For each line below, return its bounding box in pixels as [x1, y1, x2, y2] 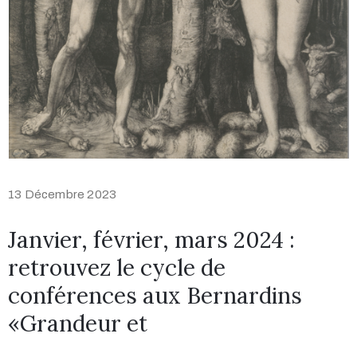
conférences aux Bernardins [8, 280, 302, 310]
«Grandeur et [8, 308, 147, 338]
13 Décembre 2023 [8, 187, 117, 201]
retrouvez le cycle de [8, 253, 226, 282]
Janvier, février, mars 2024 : [8, 225, 295, 254]
